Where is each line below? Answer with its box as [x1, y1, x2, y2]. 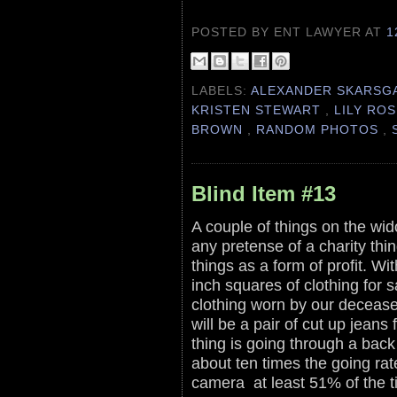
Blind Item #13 [191, 181, 336, 206]
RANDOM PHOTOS [256, 122, 384, 137]
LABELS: [191, 83, 252, 98]
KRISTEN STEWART [191, 103, 326, 118]
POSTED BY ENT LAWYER [191, 24, 366, 39]
